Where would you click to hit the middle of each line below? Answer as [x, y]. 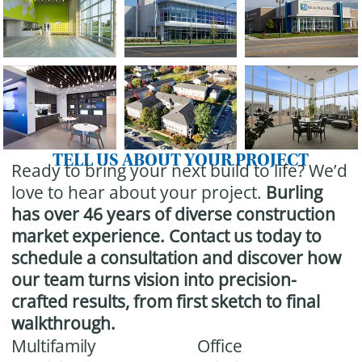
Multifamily [54, 346]
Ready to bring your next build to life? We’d [179, 171]
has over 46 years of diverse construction [173, 215]
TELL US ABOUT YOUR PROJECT [181, 160]
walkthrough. [63, 324]
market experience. [90, 236]
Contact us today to [245, 236]
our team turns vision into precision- [154, 280]
